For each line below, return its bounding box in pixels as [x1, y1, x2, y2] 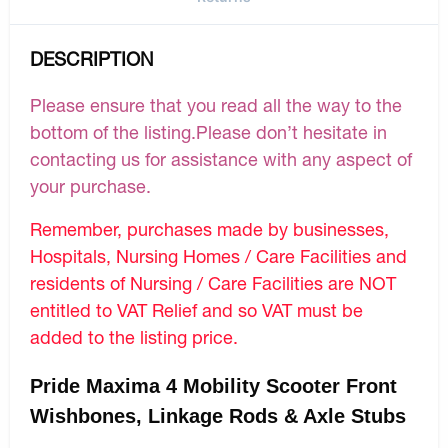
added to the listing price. [30, 325, 238, 348]
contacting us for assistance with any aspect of [30, 147, 412, 170]
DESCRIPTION [30, 47, 154, 70]
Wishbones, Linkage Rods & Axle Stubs [30, 404, 412, 427]
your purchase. [30, 174, 151, 197]
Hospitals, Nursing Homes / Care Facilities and [30, 244, 407, 267]
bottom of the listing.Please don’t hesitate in [30, 120, 387, 143]
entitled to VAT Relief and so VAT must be [30, 298, 363, 321]
